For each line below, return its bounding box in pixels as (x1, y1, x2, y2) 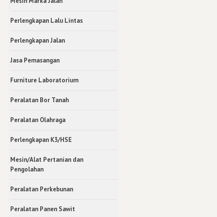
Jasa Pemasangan (10, 56, 60, 64)
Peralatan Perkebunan (10, 185, 73, 193)
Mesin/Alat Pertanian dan (10, 155, 83, 164)
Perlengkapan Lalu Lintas (10, 16, 83, 25)
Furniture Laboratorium (10, 76, 78, 84)
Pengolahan (10, 165, 44, 173)
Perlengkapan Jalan (10, 36, 65, 45)
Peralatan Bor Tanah (10, 95, 69, 104)
